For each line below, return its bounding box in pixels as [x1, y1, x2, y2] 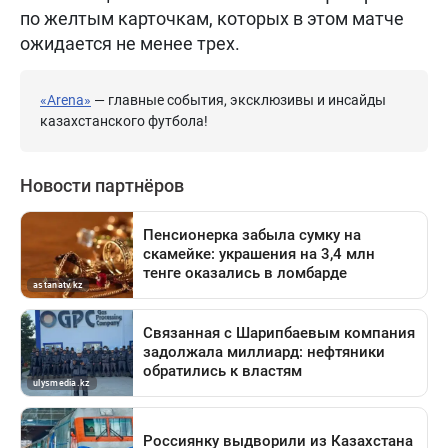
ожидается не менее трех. [20, 32, 240, 54]
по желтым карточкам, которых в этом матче [20, 7, 404, 29]
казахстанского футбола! [40, 112, 208, 129]
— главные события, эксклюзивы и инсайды [91, 91, 386, 108]
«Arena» [40, 91, 91, 108]
